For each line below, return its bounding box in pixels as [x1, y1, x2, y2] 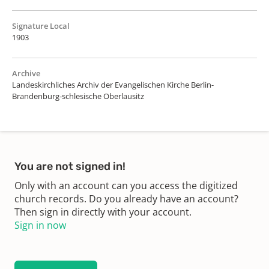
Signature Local [12, 20, 70, 31]
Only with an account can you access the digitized [14, 178, 238, 192]
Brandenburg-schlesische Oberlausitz [12, 90, 144, 101]
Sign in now [14, 218, 66, 232]
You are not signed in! [14, 159, 125, 173]
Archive [12, 67, 40, 79]
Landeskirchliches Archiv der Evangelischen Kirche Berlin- [12, 79, 214, 90]
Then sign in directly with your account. [14, 205, 192, 219]
